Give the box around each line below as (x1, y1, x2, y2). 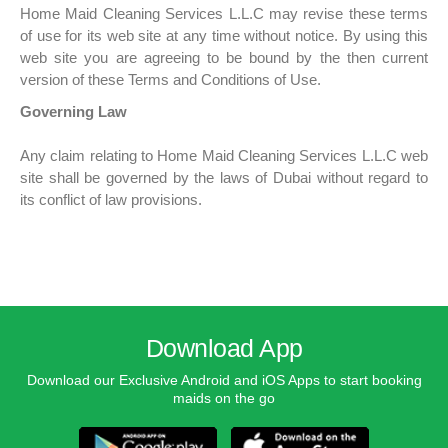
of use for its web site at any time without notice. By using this (20, 27, 428, 45)
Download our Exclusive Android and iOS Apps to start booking (26, 372, 422, 389)
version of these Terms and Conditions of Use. (20, 71, 321, 89)
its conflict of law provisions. (20, 191, 202, 209)
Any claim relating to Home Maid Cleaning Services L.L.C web (20, 147, 428, 165)
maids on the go (173, 390, 275, 407)
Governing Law (20, 103, 127, 121)
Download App (145, 334, 303, 363)
